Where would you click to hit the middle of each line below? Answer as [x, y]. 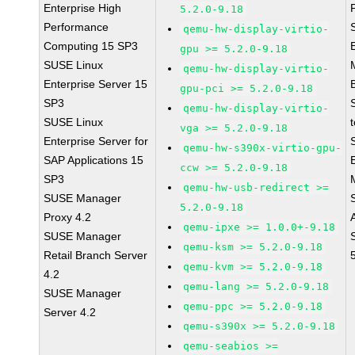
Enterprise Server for [96, 141]
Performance [76, 27]
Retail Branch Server [96, 255]
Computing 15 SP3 [91, 46]
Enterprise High [83, 8]
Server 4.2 [70, 312]
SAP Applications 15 [94, 160]
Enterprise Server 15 [96, 84]
